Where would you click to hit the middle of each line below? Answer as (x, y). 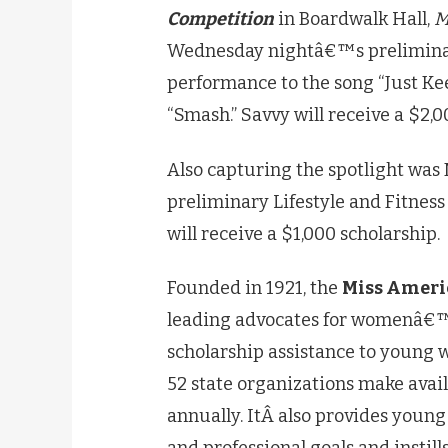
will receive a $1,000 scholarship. (303, 233)
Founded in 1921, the (254, 288)
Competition (220, 19)
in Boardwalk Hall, (354, 19)
